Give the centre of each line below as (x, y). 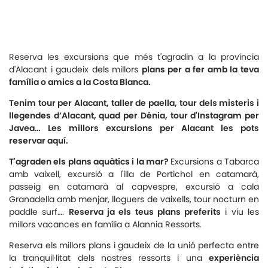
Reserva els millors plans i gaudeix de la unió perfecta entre (134, 245)
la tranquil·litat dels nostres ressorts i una (109, 258)
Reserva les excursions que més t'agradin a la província (134, 57)
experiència (234, 258)
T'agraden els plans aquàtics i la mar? (90, 162)
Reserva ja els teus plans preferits (145, 212)
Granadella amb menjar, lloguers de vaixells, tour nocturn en (134, 199)
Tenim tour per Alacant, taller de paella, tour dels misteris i (134, 103)
